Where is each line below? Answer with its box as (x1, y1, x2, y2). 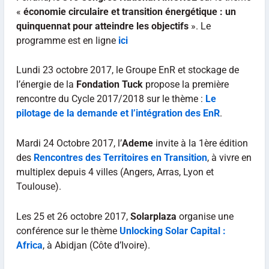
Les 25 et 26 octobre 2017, (16, 210, 130, 222)
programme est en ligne (16, 34, 118, 46)
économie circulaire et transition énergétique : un (23, 5, 236, 17)
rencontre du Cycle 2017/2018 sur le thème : (16, 93, 205, 105)
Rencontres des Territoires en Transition (33, 151, 207, 163)
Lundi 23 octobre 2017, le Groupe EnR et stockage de (16, 64, 239, 76)
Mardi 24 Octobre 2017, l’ (16, 137, 122, 149)
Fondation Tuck (76, 79, 143, 91)
